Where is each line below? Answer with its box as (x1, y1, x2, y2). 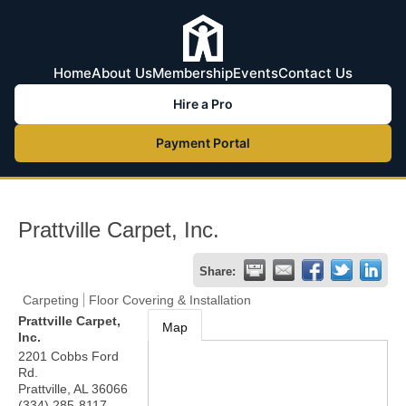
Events (233, 64, 278, 82)
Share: (199, 266, 236, 278)
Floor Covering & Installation (89, 293, 251, 307)
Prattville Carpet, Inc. (18, 217, 219, 242)
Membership (152, 64, 233, 82)
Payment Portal (156, 135, 250, 150)
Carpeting (23, 293, 79, 307)
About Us (92, 64, 152, 82)
